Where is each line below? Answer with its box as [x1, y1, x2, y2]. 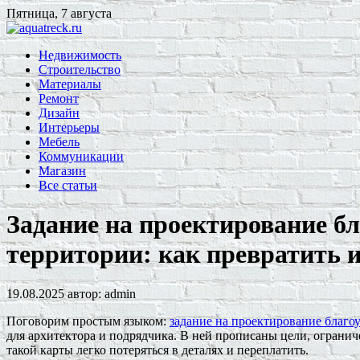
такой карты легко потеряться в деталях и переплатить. [6, 342, 309, 357]
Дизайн [39, 106, 80, 120]
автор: [64, 286, 104, 301]
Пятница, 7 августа [6, 6, 112, 20]
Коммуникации [39, 149, 124, 163]
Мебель [39, 135, 80, 149]
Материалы [39, 77, 101, 91]
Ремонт [39, 92, 79, 105]
